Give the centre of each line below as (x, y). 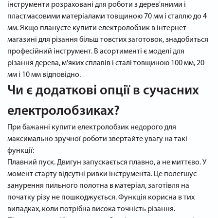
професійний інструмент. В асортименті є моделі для (96, 52)
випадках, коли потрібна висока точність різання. (91, 209)
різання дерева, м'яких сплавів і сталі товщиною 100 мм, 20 (106, 63)
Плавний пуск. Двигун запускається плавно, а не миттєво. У (107, 163)
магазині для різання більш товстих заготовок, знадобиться (108, 40)
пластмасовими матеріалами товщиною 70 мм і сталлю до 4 (107, 17)
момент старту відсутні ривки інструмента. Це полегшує (102, 174)
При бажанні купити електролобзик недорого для (92, 127)
